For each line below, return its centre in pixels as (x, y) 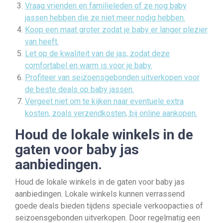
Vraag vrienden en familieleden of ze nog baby (106, 6)
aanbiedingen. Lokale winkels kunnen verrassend (100, 194)
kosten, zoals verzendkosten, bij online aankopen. (111, 113)
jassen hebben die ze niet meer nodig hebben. (105, 18)
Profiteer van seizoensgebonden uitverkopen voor (112, 77)
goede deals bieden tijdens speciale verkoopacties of (109, 206)
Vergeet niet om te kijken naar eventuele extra (104, 101)
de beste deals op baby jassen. (79, 89)
